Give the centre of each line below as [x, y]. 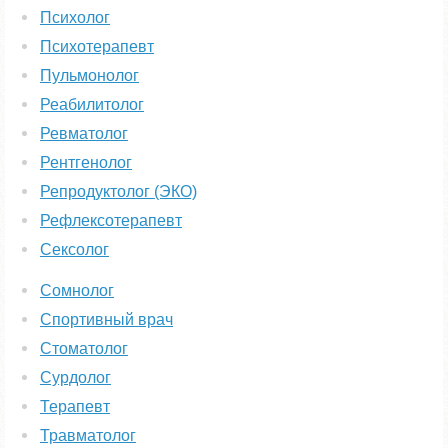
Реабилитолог [92, 104]
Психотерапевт [97, 46]
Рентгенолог [86, 162]
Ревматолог [84, 133]
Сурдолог [75, 377]
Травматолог [88, 435]
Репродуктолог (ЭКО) [118, 191]
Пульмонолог [89, 75]
